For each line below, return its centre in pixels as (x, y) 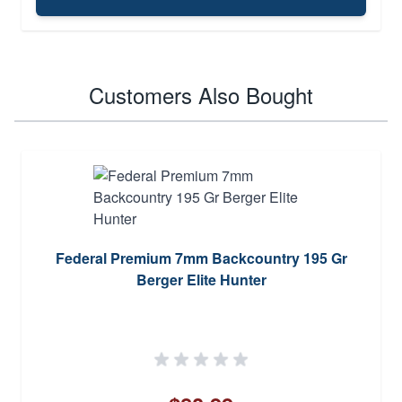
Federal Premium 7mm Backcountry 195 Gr (201, 258)
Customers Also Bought (201, 94)
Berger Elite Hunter (201, 279)
